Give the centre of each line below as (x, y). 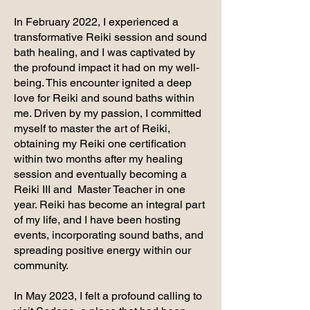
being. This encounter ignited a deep (103, 82)
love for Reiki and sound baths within (104, 98)
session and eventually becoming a (100, 174)
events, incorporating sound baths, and (109, 235)
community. (41, 265)
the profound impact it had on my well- (107, 67)
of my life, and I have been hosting (97, 219)
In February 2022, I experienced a (96, 21)
